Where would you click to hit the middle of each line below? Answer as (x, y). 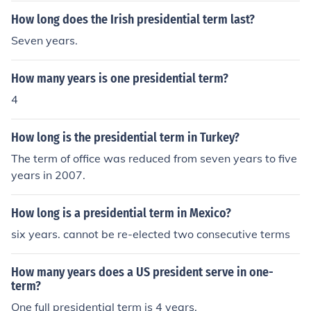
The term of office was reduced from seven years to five (154, 158)
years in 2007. (48, 175)
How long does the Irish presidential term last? (133, 19)
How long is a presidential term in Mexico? (121, 213)
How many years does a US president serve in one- (142, 272)
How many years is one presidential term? (120, 78)
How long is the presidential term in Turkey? (125, 137)
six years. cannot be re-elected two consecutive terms (151, 234)
